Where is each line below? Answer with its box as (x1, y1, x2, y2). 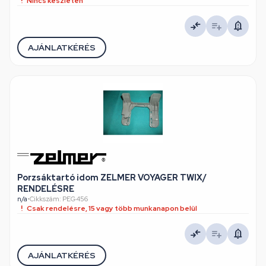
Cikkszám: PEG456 (30, 195, 88, 203)
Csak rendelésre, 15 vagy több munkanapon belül (27, 204, 197, 213)
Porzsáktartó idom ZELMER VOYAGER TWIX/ (17, 172, 207, 183)
